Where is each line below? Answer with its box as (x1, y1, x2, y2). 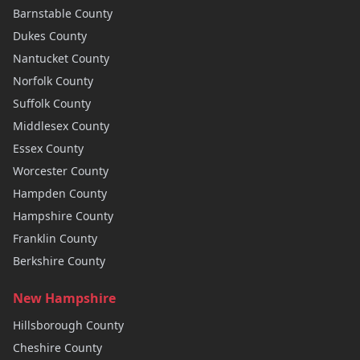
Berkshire (13, 253, 64, 268)
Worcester (13, 163, 67, 178)
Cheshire (13, 340, 61, 355)
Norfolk (13, 73, 52, 88)
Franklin (13, 231, 56, 246)
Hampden (13, 186, 66, 201)
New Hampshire (13, 289, 116, 307)
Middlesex (13, 118, 68, 133)
